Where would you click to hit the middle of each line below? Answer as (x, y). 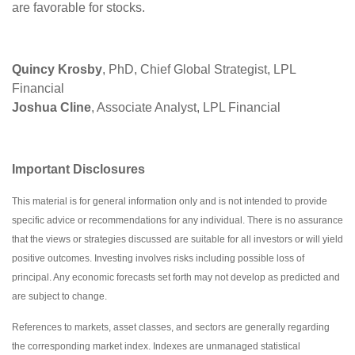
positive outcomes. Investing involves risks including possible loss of (158, 258)
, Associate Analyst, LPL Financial (186, 107)
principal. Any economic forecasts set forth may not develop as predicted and (176, 277)
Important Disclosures (78, 169)
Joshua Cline (52, 107)
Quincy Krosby (57, 69)
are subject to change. (59, 296)
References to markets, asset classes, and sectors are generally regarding (171, 327)
